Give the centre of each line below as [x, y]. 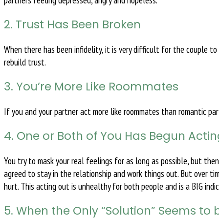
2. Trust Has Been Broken [72, 25]
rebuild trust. [25, 62]
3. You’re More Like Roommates [91, 87]
